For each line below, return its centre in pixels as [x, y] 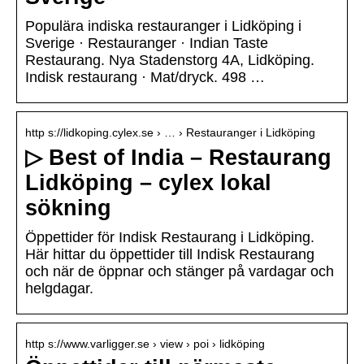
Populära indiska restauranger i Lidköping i [163, 26]
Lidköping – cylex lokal [148, 183]
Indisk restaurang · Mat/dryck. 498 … [145, 78]
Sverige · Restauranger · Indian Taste [147, 43]
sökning [68, 208]
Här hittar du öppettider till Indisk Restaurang [170, 255]
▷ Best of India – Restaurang [178, 158]
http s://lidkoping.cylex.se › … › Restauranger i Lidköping [170, 133]
